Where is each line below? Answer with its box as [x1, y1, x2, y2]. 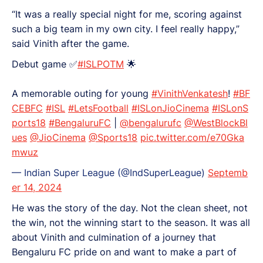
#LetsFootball [68, 102, 129, 114]
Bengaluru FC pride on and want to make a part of [12, 245, 237, 258]
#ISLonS [212, 102, 248, 114]
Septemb [208, 166, 248, 178]
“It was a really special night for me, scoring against [12, 8, 242, 20]
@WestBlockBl [184, 116, 248, 129]
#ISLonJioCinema [131, 102, 209, 114]
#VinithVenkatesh [151, 87, 228, 99]
